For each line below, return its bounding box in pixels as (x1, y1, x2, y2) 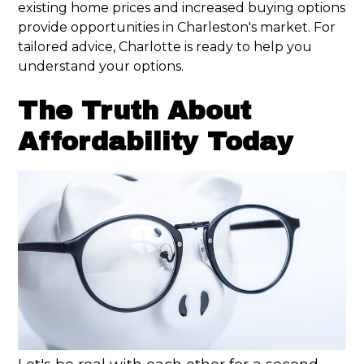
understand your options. (18, 58, 184, 75)
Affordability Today (18, 128, 294, 157)
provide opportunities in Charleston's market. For (18, 19, 336, 36)
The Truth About (18, 97, 252, 126)
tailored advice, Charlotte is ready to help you (18, 39, 313, 55)
